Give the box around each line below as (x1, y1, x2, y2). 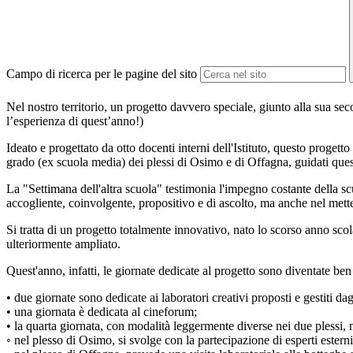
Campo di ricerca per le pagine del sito (6, 67, 197, 81)
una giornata (14, 305, 79, 319)
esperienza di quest (13, 114, 107, 128)
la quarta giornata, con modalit (14, 319, 165, 333)
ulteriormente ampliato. (6, 237, 121, 251)
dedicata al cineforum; (87, 305, 197, 319)
